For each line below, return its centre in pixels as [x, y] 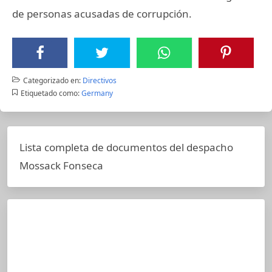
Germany [97, 93]
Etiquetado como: [50, 93]
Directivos [99, 80]
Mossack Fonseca [61, 165]
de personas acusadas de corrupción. [102, 13]
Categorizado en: [52, 80]
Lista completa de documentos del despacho [126, 147]
